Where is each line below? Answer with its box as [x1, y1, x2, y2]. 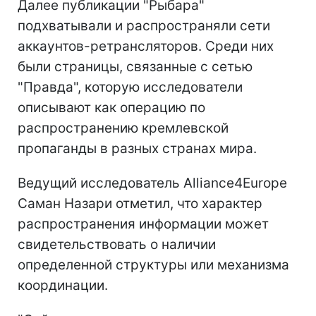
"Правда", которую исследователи [18, 78, 243, 95]
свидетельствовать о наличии [18, 236, 216, 253]
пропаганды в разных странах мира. [18, 140, 257, 157]
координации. [18, 276, 108, 293]
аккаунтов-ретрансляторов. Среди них [18, 37, 274, 54]
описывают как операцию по [18, 99, 205, 116]
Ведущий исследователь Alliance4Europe [18, 174, 287, 191]
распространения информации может [18, 215, 269, 232]
